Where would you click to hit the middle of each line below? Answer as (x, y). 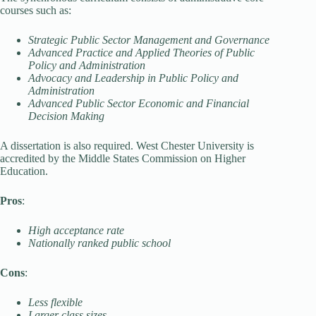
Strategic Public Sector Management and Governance (149, 40)
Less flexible (55, 302)
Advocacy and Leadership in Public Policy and (133, 78)
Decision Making (66, 116)
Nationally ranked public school (99, 243)
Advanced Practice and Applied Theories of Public (141, 53)
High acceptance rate (76, 230)
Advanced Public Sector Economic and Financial (139, 103)
